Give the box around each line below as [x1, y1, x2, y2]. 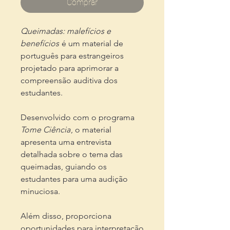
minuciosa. [21, 186, 60, 196]
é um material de [60, 39, 123, 48]
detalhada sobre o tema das [21, 149, 123, 159]
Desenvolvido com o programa [21, 112, 135, 122]
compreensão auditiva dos [21, 75, 118, 85]
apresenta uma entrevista [21, 137, 111, 147]
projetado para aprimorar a [21, 63, 119, 73]
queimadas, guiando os [21, 162, 107, 171]
